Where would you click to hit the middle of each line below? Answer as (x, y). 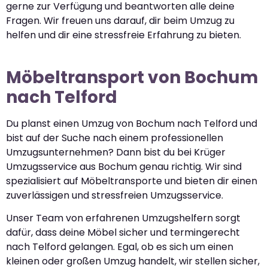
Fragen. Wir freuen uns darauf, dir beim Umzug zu (120, 20)
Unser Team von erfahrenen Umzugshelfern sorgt (123, 218)
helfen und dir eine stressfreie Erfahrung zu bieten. (124, 35)
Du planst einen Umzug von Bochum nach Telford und (132, 123)
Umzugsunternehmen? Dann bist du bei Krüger (116, 152)
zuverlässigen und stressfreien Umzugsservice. (115, 195)
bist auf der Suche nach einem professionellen (115, 138)
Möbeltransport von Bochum (132, 77)
